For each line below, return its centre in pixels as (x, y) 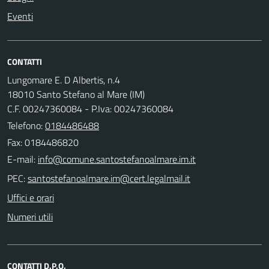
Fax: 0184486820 (43, 142)
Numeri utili (30, 216)
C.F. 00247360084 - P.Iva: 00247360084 (90, 108)
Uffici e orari (31, 197)
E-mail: (21, 159)
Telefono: (26, 125)
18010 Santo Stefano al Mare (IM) (76, 94)
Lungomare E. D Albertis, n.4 (64, 80)
